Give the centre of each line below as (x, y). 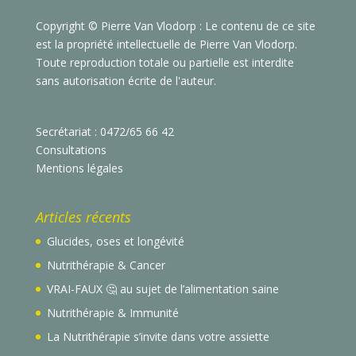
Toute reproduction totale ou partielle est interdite (164, 62)
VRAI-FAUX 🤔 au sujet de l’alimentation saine (163, 289)
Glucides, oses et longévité (115, 242)
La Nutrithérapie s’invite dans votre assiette (158, 337)
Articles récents (83, 217)
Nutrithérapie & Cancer (106, 265)
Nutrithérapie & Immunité (112, 313)
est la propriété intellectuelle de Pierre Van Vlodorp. (166, 44)
